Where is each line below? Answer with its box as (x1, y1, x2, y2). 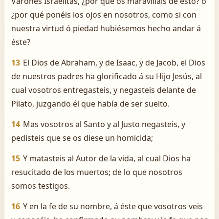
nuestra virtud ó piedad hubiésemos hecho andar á (11, 23, 201, 34)
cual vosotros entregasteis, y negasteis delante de (11, 85, 196, 95)
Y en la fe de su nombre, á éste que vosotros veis (23, 201, 203, 212)
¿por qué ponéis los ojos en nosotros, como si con (11, 9, 197, 20)
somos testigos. (11, 180, 70, 191)
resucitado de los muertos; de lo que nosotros (11, 167, 182, 177)
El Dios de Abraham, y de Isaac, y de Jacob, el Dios (23, 57, 205, 68)
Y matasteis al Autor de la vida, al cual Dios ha (23, 153, 191, 164)
